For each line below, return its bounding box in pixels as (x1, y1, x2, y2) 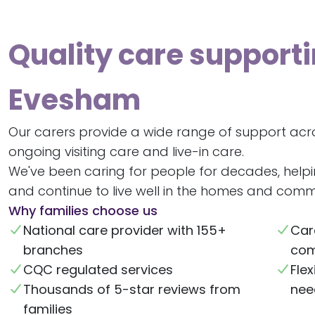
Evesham (8, 79, 141, 120)
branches (22, 240, 83, 259)
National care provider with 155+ (22, 221, 226, 239)
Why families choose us (8, 201, 157, 219)
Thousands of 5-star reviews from (22, 280, 240, 298)
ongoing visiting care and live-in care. (8, 142, 244, 160)
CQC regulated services (22, 260, 173, 278)
